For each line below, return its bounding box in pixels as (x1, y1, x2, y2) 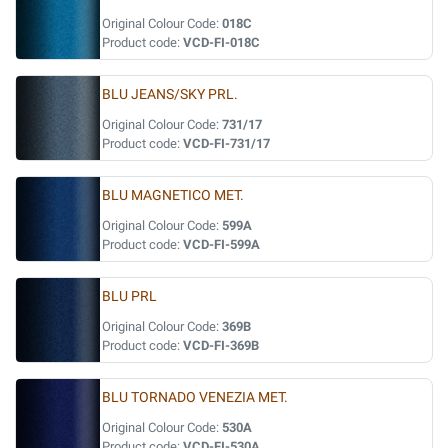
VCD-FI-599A (183, 237, 260, 252)
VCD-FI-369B (183, 338, 259, 353)
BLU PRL (102, 288, 157, 305)
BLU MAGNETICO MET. (102, 187, 244, 204)
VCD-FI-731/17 (183, 136, 270, 151)
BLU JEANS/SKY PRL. (102, 86, 238, 103)
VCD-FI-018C (183, 35, 260, 50)
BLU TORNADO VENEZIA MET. (102, 389, 288, 406)
